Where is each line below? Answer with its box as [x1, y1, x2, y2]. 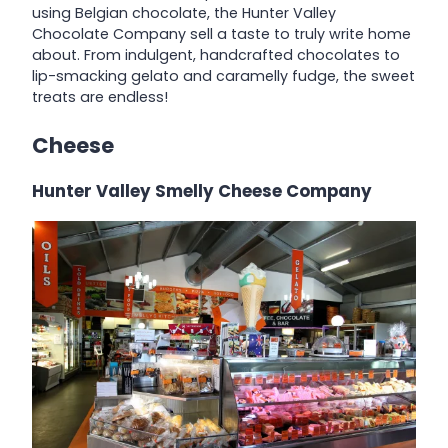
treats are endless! [32, 87, 168, 108]
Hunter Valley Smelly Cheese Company [32, 179, 372, 204]
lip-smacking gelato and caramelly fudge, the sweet [32, 66, 415, 87]
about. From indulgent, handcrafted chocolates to [32, 45, 400, 66]
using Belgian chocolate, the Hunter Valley [32, 3, 336, 24]
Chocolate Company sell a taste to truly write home [32, 24, 411, 45]
